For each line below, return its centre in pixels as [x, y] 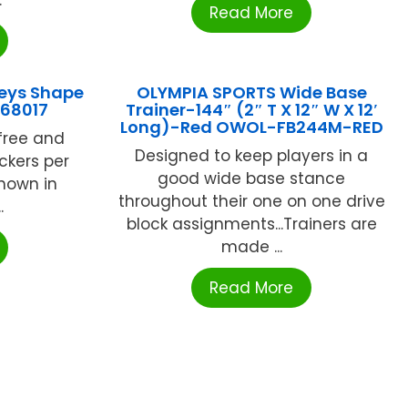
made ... [251, 246]
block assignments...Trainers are [251, 224]
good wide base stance [252, 178]
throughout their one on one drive [251, 201]
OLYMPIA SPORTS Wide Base [251, 92]
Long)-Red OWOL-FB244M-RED [251, 127]
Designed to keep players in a [252, 155]
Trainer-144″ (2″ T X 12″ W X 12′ [251, 109]
